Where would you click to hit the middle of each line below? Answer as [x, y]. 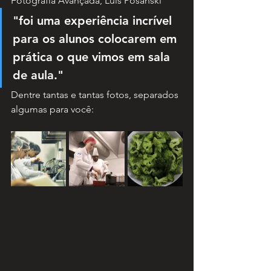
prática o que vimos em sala [93, 57]
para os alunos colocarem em [96, 39]
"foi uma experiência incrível [94, 21]
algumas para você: [52, 109]
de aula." [38, 75]
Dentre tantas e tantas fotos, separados [96, 95]
